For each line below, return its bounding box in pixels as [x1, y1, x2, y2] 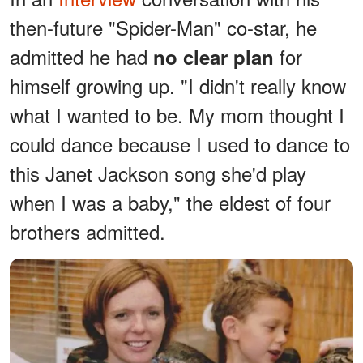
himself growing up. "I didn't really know [10, 70, 346, 100]
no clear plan [153, 42, 274, 70]
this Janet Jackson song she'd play [10, 158, 306, 187]
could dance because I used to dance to [10, 129, 350, 158]
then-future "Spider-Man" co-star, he [10, 12, 317, 41]
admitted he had [10, 41, 153, 70]
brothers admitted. [10, 216, 165, 246]
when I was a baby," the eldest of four [10, 187, 331, 216]
